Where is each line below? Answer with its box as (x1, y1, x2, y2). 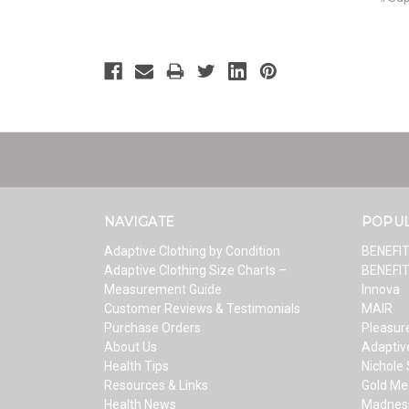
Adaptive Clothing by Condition (104, 243, 280, 258)
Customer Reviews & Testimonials (104, 300, 300, 316)
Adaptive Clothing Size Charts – (104, 262, 287, 278)
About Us (104, 339, 157, 354)
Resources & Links (104, 377, 208, 393)
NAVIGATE (104, 213, 174, 230)
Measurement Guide (104, 281, 222, 297)
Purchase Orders (104, 320, 201, 335)
